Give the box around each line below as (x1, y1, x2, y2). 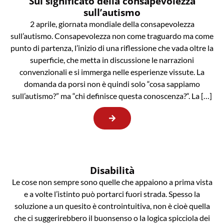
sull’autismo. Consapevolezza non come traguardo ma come (10, 31, 213, 41)
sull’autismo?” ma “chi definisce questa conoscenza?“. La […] (12, 91, 212, 101)
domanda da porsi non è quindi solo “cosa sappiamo (24, 79, 200, 89)
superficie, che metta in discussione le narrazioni (30, 55, 194, 65)
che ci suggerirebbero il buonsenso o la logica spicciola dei (14, 213, 210, 223)
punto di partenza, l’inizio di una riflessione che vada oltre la (10, 43, 213, 53)
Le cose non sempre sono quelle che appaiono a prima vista (11, 177, 212, 187)
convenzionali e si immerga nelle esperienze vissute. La (19, 67, 204, 77)
